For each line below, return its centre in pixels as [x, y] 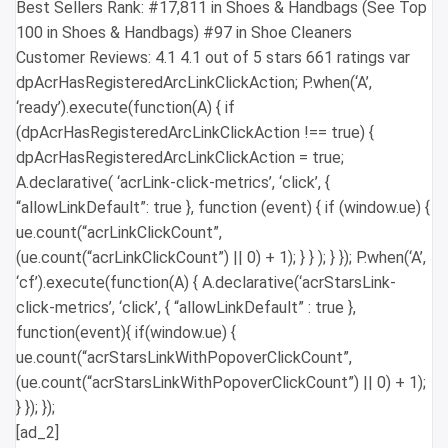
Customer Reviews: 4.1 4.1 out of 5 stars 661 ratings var [213, 57]
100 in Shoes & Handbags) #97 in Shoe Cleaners [184, 32]
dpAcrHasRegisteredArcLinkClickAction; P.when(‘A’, [194, 82]
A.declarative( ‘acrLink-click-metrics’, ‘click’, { [173, 182]
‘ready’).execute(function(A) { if [125, 107]
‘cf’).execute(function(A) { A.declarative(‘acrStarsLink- [206, 282]
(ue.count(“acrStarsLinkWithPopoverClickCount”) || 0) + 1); [221, 382]
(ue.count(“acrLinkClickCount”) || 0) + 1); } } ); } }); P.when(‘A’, [221, 257]
